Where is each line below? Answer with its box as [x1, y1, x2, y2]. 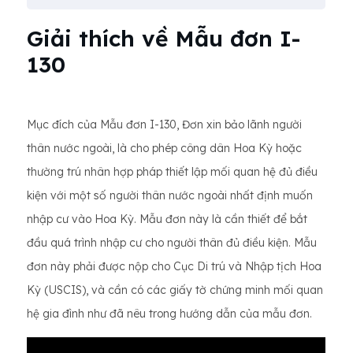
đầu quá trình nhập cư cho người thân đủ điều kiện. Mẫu [27, 236, 317, 250]
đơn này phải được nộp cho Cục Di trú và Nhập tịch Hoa [27, 259, 321, 273]
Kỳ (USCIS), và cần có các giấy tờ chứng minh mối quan [27, 283, 323, 297]
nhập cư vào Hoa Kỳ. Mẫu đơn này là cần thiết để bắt [27, 212, 307, 226]
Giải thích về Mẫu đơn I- [27, 24, 300, 52]
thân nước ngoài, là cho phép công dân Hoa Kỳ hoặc [27, 141, 302, 155]
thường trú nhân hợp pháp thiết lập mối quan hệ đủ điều [27, 165, 318, 179]
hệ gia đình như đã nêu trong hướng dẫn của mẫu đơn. [27, 307, 312, 321]
